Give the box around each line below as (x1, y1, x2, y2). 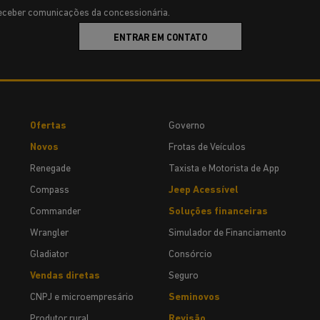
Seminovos (168, 292, 220, 303)
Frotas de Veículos (168, 142, 246, 153)
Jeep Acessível (168, 185, 239, 196)
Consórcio (168, 249, 212, 260)
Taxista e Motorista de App (168, 164, 279, 174)
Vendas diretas (30, 271, 100, 281)
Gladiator (30, 249, 69, 260)
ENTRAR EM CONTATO (113, 33, 207, 43)
